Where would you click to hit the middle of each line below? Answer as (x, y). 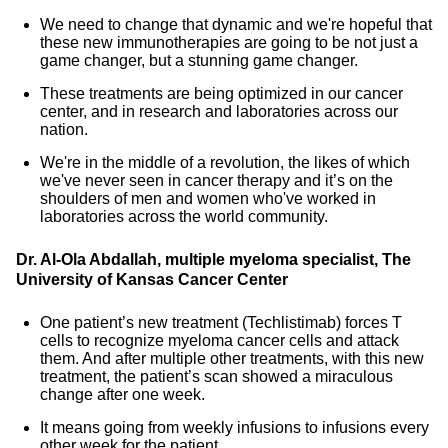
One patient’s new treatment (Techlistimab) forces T (221, 322)
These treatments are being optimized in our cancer (221, 93)
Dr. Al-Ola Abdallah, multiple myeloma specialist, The (213, 259)
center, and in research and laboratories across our (219, 111)
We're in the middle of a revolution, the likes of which (225, 162)
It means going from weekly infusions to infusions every (234, 427)
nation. (64, 129)
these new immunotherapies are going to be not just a (229, 42)
